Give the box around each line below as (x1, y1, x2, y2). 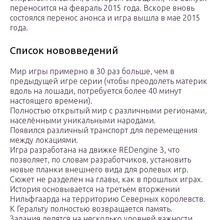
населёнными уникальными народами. (10, 116, 156, 125)
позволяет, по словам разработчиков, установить (10, 155, 191, 165)
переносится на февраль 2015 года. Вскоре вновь (10, 3, 194, 13)
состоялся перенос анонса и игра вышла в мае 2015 (10, 13, 200, 23)
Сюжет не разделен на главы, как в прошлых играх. (10, 175, 203, 184)
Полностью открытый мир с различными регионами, (10, 106, 207, 115)
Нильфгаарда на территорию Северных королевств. (10, 194, 205, 204)
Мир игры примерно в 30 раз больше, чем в (10, 67, 174, 76)
